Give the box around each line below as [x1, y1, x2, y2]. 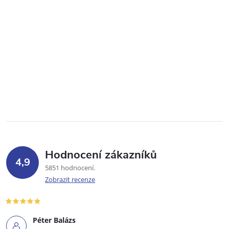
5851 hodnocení [45, 163, 95, 172]
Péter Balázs [33, 215, 76, 225]
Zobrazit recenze [45, 174, 95, 184]
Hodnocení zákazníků [45, 147, 157, 163]
